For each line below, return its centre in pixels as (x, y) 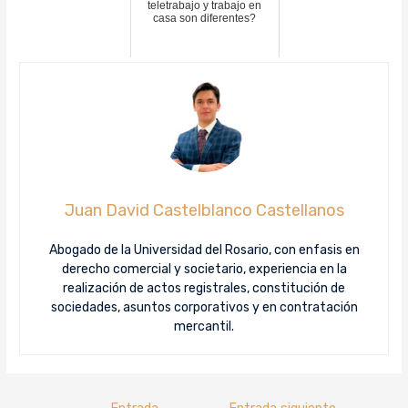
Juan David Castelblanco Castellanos (204, 210)
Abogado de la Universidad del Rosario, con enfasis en (204, 250)
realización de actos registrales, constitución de (204, 288)
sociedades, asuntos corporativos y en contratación (204, 307)
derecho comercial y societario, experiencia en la (204, 269)
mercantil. (204, 326)
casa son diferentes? (204, 18)
